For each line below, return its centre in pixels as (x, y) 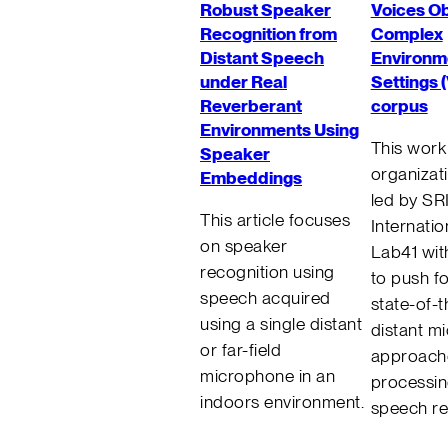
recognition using (267, 272)
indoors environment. (282, 402)
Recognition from (268, 33)
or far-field (240, 350)
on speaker (243, 246)
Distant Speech (262, 57)
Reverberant (251, 105)
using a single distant (281, 324)
